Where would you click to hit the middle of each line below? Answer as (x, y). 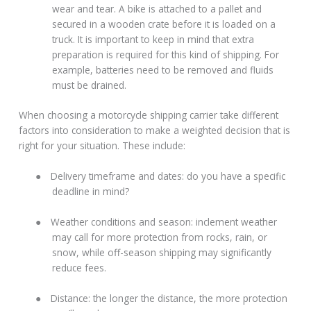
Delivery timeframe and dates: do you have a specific (168, 176)
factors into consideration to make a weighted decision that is (155, 131)
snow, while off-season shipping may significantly (162, 253)
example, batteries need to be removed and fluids (163, 69)
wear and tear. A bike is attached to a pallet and (157, 8)
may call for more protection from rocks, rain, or (160, 237)
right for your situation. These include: (102, 146)
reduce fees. (79, 268)
